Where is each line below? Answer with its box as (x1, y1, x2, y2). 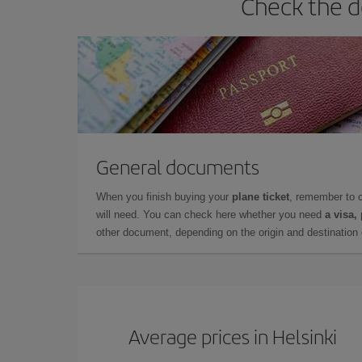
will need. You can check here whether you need (96, 208, 325, 221)
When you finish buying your (96, 190, 232, 203)
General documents (96, 152, 259, 180)
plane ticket (232, 190, 289, 203)
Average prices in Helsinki (128, 322, 338, 350)
